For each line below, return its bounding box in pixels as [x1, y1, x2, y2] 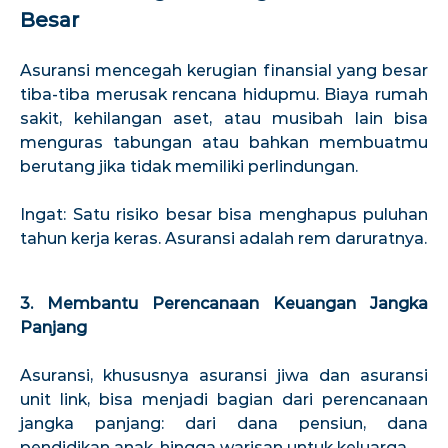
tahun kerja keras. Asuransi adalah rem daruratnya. [20, 228, 427, 248]
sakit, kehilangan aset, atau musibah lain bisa [20, 108, 428, 128]
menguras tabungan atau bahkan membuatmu [20, 132, 428, 152]
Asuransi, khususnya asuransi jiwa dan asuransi [20, 365, 428, 385]
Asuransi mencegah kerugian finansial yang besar [20, 60, 428, 80]
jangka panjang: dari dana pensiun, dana [20, 413, 428, 433]
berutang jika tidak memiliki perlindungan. [20, 156, 358, 176]
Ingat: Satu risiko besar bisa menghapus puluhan [20, 204, 428, 224]
